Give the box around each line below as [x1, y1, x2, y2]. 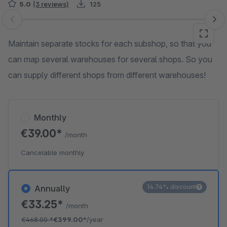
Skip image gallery [8, 19, 74, 29]
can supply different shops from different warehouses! [8, 70, 206, 80]
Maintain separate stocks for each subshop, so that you [8, 39, 211, 49]
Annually [34, 183, 70, 194]
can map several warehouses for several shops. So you [8, 54, 212, 64]
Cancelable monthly [21, 148, 84, 157]
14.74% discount [147, 183, 196, 191]
